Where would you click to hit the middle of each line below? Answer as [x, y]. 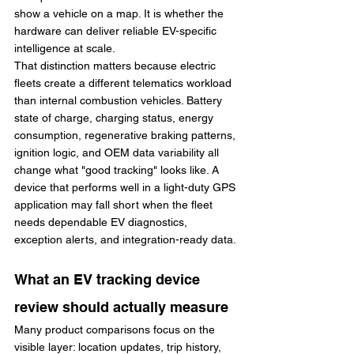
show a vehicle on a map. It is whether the [121, 13]
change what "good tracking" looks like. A [118, 170]
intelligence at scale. [65, 48]
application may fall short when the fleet [115, 205]
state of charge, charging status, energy [115, 118]
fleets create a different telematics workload [124, 83]
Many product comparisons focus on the [116, 330]
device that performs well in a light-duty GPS [126, 187]
